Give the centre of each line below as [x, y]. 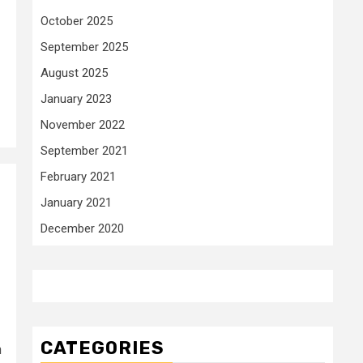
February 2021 [78, 176]
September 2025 [84, 47]
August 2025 [74, 73]
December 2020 [82, 228]
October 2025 [77, 21]
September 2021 [84, 150]
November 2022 [83, 124]
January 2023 [76, 98]
